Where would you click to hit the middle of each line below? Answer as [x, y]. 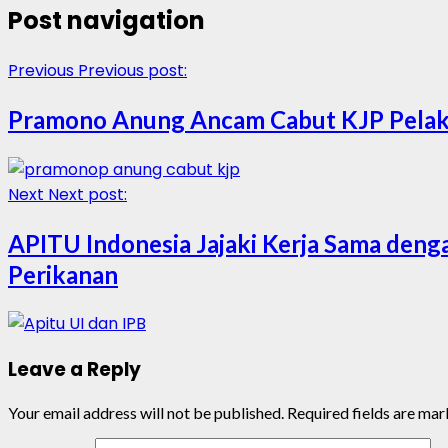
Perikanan [63, 274]
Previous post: [132, 71]
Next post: [87, 194]
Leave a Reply [74, 369]
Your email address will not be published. [146, 412]
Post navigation [106, 21]
